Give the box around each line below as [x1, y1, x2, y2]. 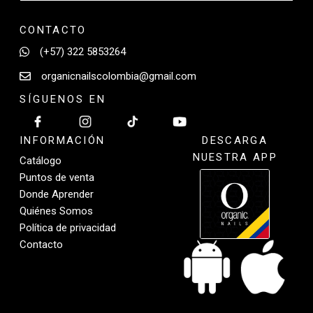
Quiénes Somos [20, 205, 93, 218]
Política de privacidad [20, 221, 116, 235]
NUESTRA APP [192, 151, 277, 164]
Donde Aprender [20, 188, 94, 201]
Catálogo [20, 154, 61, 168]
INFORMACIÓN [20, 134, 105, 147]
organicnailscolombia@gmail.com [41, 70, 196, 83]
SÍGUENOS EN [20, 93, 106, 106]
